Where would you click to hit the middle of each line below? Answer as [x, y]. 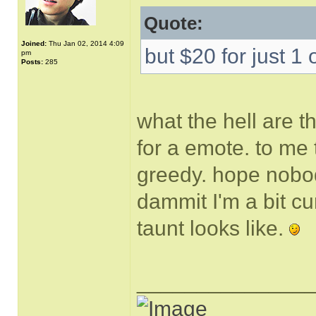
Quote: [174, 23]
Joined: [34, 43]
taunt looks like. [213, 228]
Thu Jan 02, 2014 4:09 [85, 43]
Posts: [32, 62]
